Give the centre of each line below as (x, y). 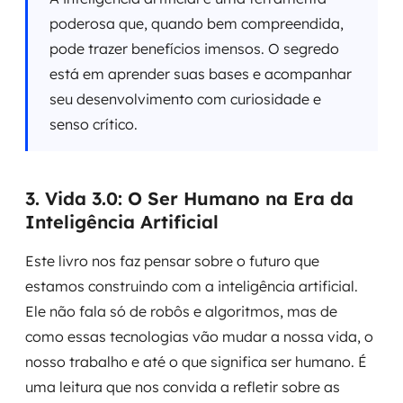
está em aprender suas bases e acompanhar (201, 74)
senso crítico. (94, 124)
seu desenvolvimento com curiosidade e (185, 99)
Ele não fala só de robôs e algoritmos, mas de (181, 311)
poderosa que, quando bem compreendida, (197, 23)
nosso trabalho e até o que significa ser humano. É (196, 362)
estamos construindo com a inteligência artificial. (192, 286)
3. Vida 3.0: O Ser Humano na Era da (189, 198)
